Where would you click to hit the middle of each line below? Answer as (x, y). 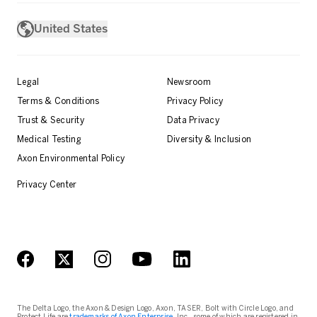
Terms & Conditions (58, 102)
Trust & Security (51, 121)
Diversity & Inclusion (209, 140)
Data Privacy (193, 121)
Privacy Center (47, 185)
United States (71, 29)
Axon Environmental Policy (71, 159)
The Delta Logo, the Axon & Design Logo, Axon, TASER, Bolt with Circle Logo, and (155, 309)
